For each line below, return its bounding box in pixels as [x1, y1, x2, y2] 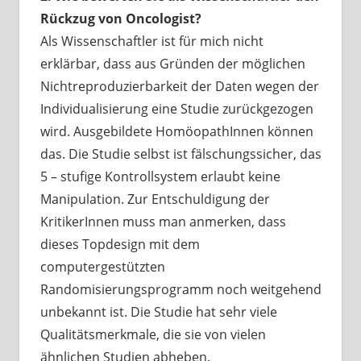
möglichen [241, 55, 305, 73]
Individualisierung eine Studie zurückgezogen [39, 100, 313, 118]
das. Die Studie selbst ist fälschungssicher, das [39, 145, 322, 164]
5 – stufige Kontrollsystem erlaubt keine [39, 168, 280, 186]
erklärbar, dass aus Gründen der [39, 55, 242, 73]
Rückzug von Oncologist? [39, 10, 201, 28]
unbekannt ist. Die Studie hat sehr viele [39, 303, 277, 322]
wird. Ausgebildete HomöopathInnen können [39, 122, 313, 141]
